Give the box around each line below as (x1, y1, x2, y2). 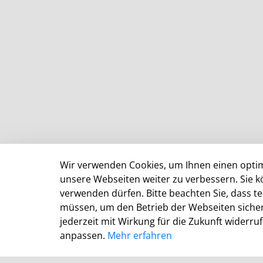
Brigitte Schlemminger (5, 246, 103, 259)
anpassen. (60, 229, 107, 242)
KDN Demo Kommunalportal (5, 195, 141, 208)
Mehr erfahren (107, 229, 172, 242)
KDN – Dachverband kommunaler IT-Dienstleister (5, 232, 222, 245)
